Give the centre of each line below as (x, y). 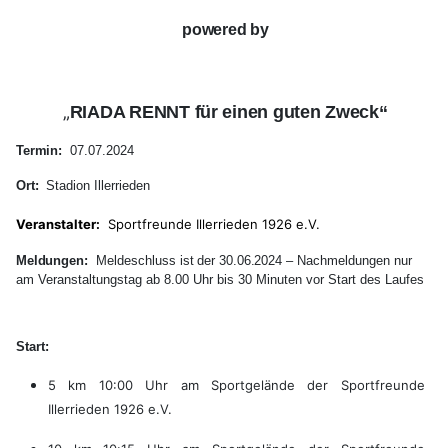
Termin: (39, 151)
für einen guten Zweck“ (291, 112)
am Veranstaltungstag (81, 280)
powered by (225, 30)
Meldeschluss (135, 261)
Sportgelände (253, 385)
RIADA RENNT (132, 112)
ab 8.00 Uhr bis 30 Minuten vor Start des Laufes (285, 280)
